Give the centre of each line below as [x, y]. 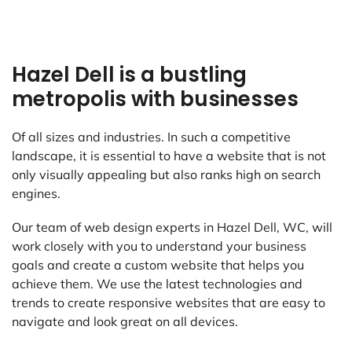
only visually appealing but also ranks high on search [166, 175]
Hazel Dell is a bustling [129, 75]
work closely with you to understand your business [159, 246]
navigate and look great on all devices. [125, 322]
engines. [36, 194]
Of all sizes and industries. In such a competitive [151, 137]
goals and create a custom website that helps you [158, 265]
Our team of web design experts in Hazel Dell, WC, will [172, 227]
